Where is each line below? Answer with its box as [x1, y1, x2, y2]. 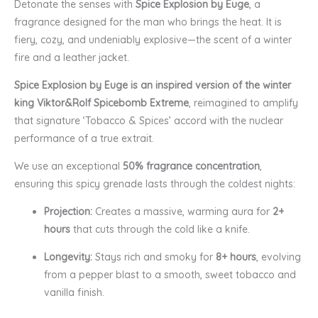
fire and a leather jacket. [14, 50, 129, 64]
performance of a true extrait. [14, 131, 154, 145]
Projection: [44, 204, 92, 218]
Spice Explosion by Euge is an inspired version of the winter [14, 78, 291, 92]
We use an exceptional [14, 159, 123, 172]
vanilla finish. [44, 285, 104, 299]
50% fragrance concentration [123, 159, 260, 172]
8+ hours [216, 250, 256, 263]
